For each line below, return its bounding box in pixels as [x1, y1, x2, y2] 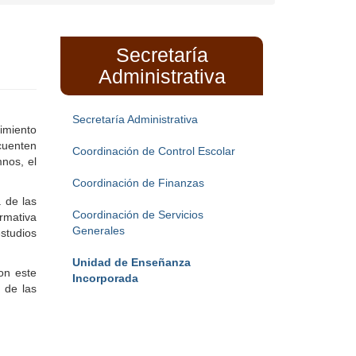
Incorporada [72, 272, 138, 285]
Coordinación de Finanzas [72, 176, 204, 190]
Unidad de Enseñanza [72, 256, 191, 269]
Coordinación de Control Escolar [72, 145, 235, 158]
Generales [72, 224, 125, 238]
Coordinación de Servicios [72, 208, 203, 222]
